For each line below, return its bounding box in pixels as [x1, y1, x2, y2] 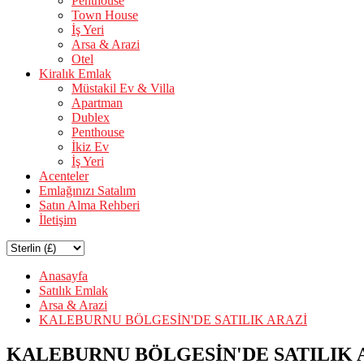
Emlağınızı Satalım [39, 184, 136, 197]
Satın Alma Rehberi [39, 198, 140, 212]
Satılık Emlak [39, 284, 108, 297]
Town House [71, 8, 138, 22]
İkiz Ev [71, 140, 109, 154]
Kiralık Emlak [39, 67, 111, 80]
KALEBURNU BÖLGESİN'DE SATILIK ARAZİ [39, 313, 307, 327]
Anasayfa [39, 269, 88, 283]
